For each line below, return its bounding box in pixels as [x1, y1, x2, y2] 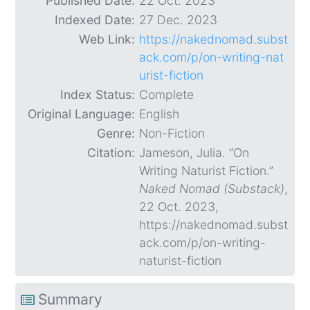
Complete [139, 87, 194, 102]
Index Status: [60, 87, 135, 102]
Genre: [97, 126, 135, 141]
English [139, 107, 179, 122]
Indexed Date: [55, 12, 135, 28]
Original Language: [28, 107, 135, 122]
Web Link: [79, 32, 135, 47]
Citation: [87, 145, 135, 161]
